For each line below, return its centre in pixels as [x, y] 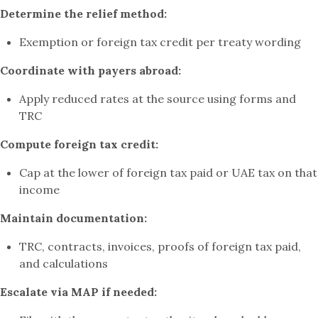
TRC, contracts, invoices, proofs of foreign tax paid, [160, 247]
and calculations [64, 264]
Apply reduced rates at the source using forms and [158, 99]
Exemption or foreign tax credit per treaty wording [160, 42]
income [40, 190]
